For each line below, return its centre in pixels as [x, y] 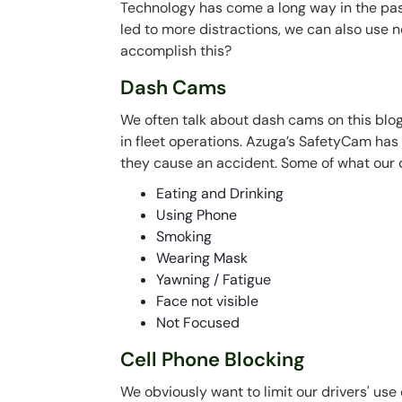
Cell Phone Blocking [213, 359]
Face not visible [208, 301]
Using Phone [197, 215]
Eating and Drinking [220, 193]
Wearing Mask [202, 258]
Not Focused [198, 323]
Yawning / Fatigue [214, 280]
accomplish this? [176, 51]
